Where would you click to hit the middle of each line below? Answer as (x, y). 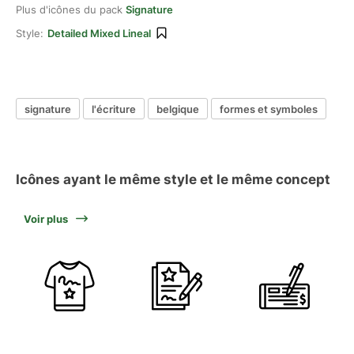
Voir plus (46, 219)
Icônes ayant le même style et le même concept (173, 179)
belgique (178, 109)
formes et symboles (269, 109)
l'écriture (114, 109)
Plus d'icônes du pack (71, 9)
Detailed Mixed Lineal (99, 33)
